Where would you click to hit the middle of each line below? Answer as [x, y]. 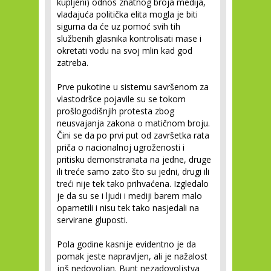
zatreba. [73, 63]
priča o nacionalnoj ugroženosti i [121, 147]
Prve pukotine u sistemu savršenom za [133, 87]
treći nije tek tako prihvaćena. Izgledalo [133, 184]
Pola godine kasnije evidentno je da [126, 244]
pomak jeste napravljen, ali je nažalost [132, 256]
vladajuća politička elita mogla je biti [127, 14]
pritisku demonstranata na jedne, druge [134, 159]
